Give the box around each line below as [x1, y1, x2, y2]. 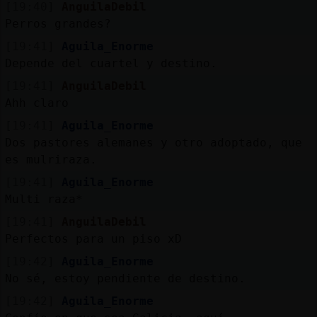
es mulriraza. [4, 152, 97, 166]
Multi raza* [4, 192, 83, 206]
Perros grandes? [4, 16, 111, 30]
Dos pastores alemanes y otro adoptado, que [4, 135, 302, 149]
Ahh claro [4, 96, 69, 110]
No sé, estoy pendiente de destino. [4, 271, 246, 285]
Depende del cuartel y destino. [4, 56, 217, 70]
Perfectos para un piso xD [4, 231, 182, 246]
